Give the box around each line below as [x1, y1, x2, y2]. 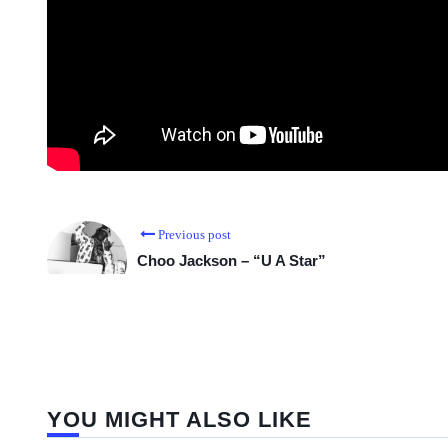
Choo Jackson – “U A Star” [137, 252, 326, 270]
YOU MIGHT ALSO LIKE [47, 407, 312, 433]
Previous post [158, 227, 231, 243]
